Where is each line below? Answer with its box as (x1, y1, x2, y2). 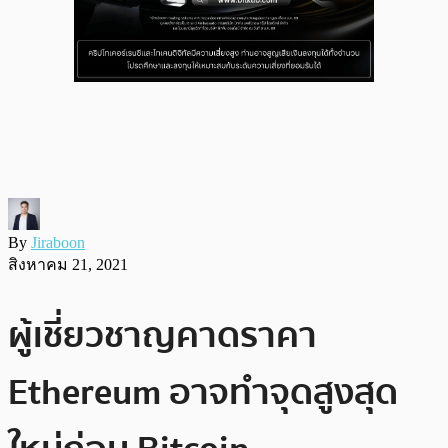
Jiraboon (31, 233, 85, 251)
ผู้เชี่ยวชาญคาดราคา (8, 306, 317, 364)
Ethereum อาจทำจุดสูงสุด (8, 363, 398, 421)
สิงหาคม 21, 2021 (8, 255, 128, 273)
